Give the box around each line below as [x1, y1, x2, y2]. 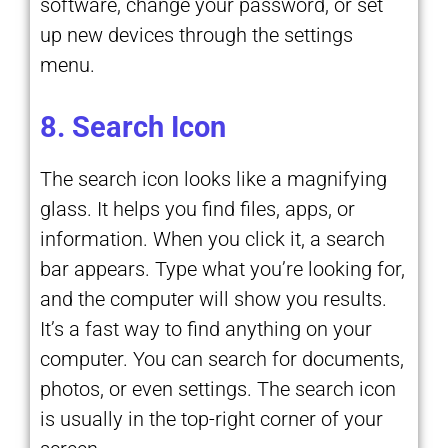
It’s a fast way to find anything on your [40, 316, 372, 341]
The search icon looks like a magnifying [40, 166, 387, 191]
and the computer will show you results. [40, 286, 387, 311]
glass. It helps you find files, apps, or [40, 196, 355, 221]
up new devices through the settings [40, 22, 353, 47]
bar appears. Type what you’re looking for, [40, 256, 405, 281]
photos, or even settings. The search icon [40, 376, 396, 401]
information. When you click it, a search [40, 226, 385, 251]
